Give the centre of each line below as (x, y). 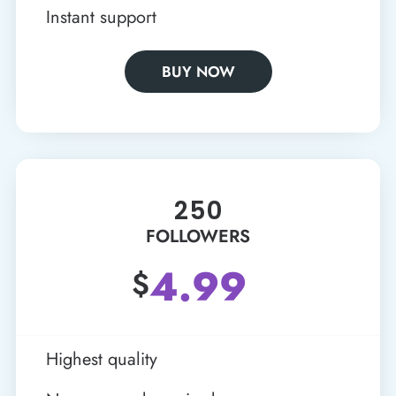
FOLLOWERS (198, 236)
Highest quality (101, 359)
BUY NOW (198, 71)
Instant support (101, 17)
